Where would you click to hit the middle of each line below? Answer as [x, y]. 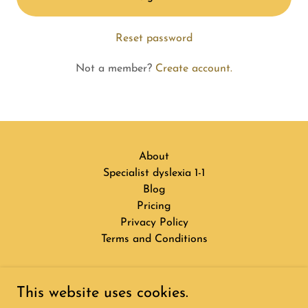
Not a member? [114, 69]
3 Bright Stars [154, 283]
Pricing [154, 206]
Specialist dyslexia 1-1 [154, 173]
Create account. [194, 69]
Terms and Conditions [154, 239]
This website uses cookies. [102, 293]
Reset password [154, 38]
